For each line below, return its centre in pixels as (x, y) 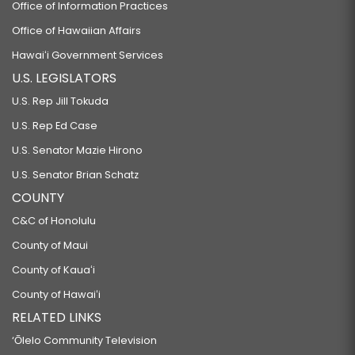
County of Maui (50, 245)
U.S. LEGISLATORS (64, 78)
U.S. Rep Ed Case (55, 126)
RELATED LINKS (57, 317)
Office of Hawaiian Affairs (76, 31)
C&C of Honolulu (54, 221)
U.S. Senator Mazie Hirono (77, 150)
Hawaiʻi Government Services (88, 55)
